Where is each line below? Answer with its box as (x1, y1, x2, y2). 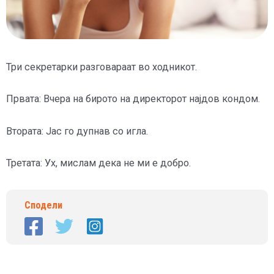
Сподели (24, 199, 62, 211)
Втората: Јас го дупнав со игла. (6, 125, 148, 137)
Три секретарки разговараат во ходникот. (6, 61, 197, 73)
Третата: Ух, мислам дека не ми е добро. (6, 157, 191, 169)
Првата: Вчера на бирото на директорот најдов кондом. (6, 93, 260, 105)
